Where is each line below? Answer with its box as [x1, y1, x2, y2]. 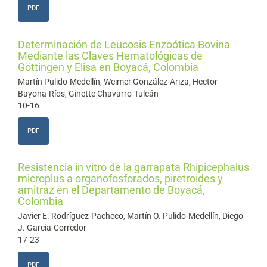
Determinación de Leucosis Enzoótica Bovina [18, 38, 230, 51]
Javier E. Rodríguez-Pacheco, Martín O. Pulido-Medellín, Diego [18, 211, 243, 221]
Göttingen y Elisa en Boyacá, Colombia [18, 61, 198, 73]
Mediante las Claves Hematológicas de [18, 49, 203, 62]
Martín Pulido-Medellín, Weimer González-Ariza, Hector [18, 77, 218, 86]
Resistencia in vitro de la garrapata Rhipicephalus [18, 161, 249, 173]
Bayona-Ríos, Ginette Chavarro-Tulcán [18, 89, 159, 98]
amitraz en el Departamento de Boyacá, [18, 184, 205, 196]
